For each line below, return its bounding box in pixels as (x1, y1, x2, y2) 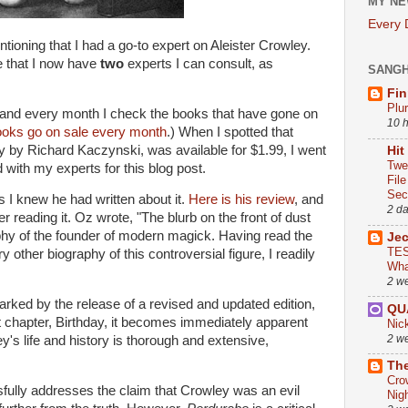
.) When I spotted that (167, 124, 293, 139)
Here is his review (189, 192, 294, 208)
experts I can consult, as (124, 56, 273, 71)
